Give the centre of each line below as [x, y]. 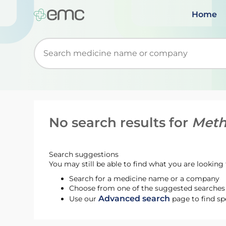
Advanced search [134, 199]
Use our [84, 199]
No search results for [121, 123]
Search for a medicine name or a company [145, 179]
